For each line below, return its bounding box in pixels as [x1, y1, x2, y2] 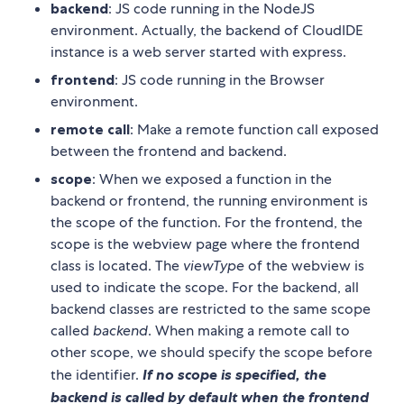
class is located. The [50, 256, 183, 276]
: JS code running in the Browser [115, 70, 325, 90]
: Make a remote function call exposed [130, 120, 379, 140]
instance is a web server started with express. [50, 42, 346, 62]
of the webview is [244, 256, 364, 276]
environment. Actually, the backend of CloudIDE [50, 21, 363, 41]
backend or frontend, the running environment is [50, 191, 368, 211]
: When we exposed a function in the [92, 170, 332, 189]
